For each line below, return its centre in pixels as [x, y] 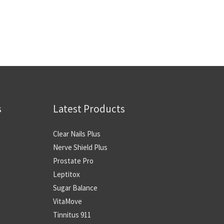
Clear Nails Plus [77, 133]
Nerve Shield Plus [80, 147]
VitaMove [67, 201]
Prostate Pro [73, 160]
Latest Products [89, 108]
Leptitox [66, 174]
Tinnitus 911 [72, 214]
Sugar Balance [75, 187]
